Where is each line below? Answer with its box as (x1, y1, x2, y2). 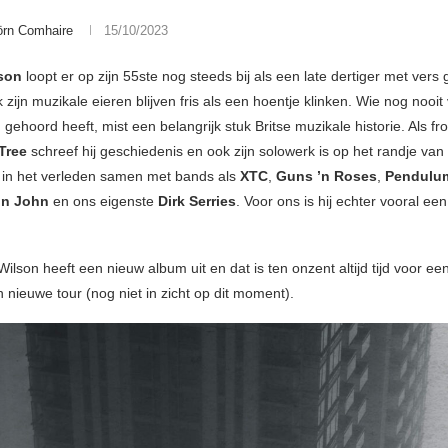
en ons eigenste (49, 193, 158, 210)
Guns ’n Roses (276, 168, 377, 185)
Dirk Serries (158, 193, 236, 210)
